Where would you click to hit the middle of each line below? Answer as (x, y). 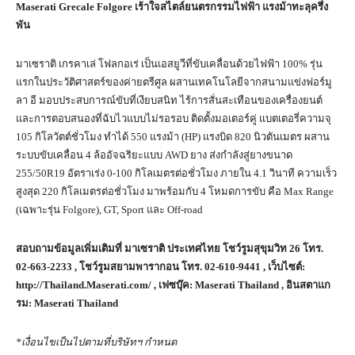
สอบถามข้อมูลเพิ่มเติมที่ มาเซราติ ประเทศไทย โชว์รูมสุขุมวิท (153, 248)
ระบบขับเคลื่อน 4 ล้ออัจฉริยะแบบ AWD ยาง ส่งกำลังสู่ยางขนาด (154, 155)
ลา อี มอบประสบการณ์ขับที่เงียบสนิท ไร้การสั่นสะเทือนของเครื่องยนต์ (169, 100)
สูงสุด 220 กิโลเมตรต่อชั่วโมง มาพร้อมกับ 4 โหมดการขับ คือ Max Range (175, 191)
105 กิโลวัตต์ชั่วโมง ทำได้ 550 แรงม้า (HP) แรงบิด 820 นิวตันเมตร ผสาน (173, 136)
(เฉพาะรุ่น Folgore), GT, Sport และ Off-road (109, 209)
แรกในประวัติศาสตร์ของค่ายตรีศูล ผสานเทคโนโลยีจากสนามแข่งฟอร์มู (174, 82)
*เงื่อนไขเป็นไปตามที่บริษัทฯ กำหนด (96, 342)
